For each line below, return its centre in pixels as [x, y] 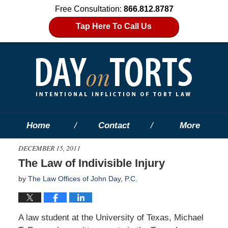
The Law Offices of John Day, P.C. [82, 178]
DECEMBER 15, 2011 [49, 148]
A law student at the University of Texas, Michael [111, 217]
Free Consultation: [89, 9]
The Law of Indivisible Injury [91, 163]
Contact [114, 125]
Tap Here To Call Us [114, 26]
